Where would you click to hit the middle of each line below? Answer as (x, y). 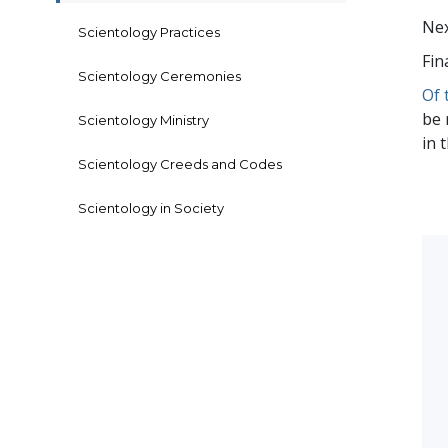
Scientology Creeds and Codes (180, 164)
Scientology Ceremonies (159, 76)
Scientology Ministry (143, 120)
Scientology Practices (149, 32)
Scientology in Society (151, 208)
